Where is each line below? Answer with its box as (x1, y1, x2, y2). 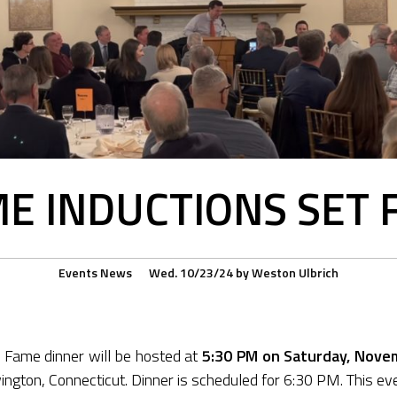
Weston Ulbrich (252, 263, 339, 283)
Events (58, 263, 97, 283)
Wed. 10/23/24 (149, 263, 233, 283)
